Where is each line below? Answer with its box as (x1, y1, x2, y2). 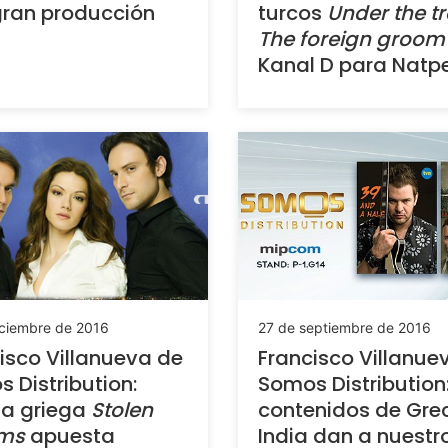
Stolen (90, 395, 153, 424)
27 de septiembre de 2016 (258, 318, 431, 336)
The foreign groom (258, 25, 445, 54)
